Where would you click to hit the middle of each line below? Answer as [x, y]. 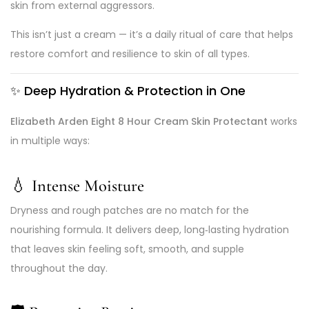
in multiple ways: [50, 140]
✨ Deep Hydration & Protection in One [128, 90]
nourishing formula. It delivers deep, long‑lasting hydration [150, 229]
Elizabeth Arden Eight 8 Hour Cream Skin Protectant [139, 121]
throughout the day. [59, 268]
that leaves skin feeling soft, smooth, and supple [127, 249]
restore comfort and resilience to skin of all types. [130, 53]
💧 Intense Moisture [77, 185]
